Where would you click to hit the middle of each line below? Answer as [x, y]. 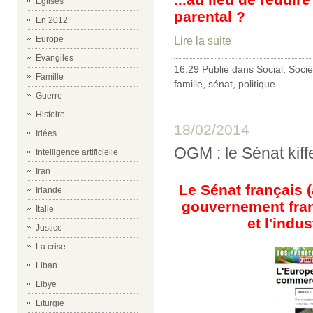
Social [270, 69]
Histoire [50, 115]
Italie [45, 209]
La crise [51, 247]
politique [257, 83]
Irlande [49, 190]
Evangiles [54, 58]
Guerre [49, 96]
